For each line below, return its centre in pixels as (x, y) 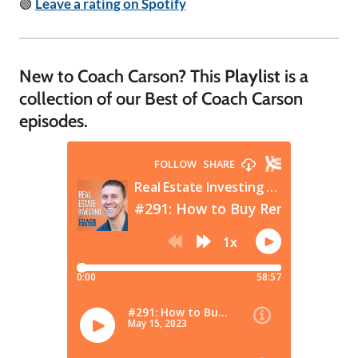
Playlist (253, 76)
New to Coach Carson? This (122, 76)
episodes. (54, 121)
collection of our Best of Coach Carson (161, 98)
